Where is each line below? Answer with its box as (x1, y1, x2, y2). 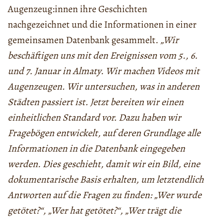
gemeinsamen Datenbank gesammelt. (8, 33, 160, 46)
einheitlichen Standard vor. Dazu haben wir (8, 110, 181, 124)
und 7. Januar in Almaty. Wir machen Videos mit (8, 64, 200, 77)
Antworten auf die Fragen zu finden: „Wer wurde (8, 188, 201, 201)
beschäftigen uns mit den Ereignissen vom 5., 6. (8, 48, 198, 62)
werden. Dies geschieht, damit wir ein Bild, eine (8, 157, 200, 170)
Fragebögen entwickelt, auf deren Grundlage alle (8, 126, 201, 139)
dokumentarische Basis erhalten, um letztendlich (8, 172, 204, 186)
